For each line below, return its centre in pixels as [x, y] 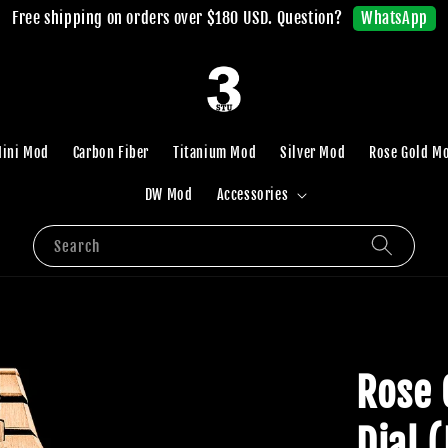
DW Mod [168, 194]
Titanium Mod [215, 152]
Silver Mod [313, 152]
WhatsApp [394, 17]
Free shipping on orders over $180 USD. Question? [177, 18]
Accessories [252, 194]
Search [77, 246]
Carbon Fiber [111, 152]
